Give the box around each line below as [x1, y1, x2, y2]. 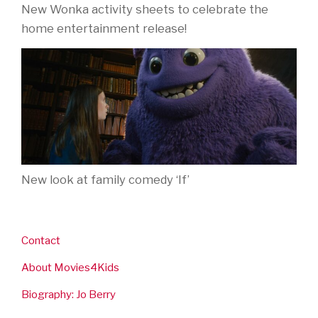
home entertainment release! [21, 21, 187, 35]
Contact [21, 234, 60, 247]
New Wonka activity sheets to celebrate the [21, 1, 268, 16]
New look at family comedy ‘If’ [21, 172, 190, 187]
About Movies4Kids [21, 261, 119, 274]
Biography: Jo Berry [21, 287, 116, 301]
